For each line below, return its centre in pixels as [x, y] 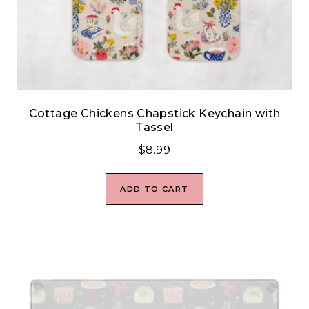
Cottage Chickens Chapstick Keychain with [154, 114]
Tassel [154, 128]
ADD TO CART [154, 189]
